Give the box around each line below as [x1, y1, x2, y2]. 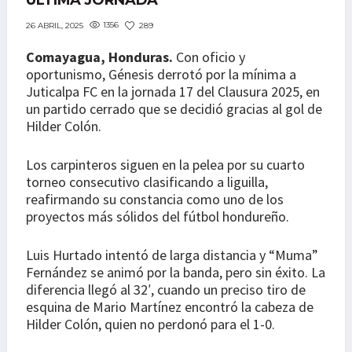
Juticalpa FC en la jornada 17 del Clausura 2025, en [26, 82, 320, 101]
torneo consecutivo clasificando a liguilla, [26, 173, 268, 192]
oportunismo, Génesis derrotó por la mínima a [26, 65, 296, 84]
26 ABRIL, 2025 [26, 20, 83, 31]
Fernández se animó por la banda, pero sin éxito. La [26, 263, 325, 282]
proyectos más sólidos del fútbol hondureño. [26, 207, 289, 226]
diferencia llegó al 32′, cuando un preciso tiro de [26, 280, 306, 299]
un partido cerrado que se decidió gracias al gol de [26, 100, 322, 119]
